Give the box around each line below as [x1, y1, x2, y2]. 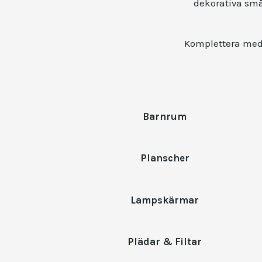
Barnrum [143, 111, 187, 122]
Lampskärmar [130, 194, 199, 206]
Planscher [140, 153, 189, 164]
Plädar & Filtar [127, 236, 202, 247]
